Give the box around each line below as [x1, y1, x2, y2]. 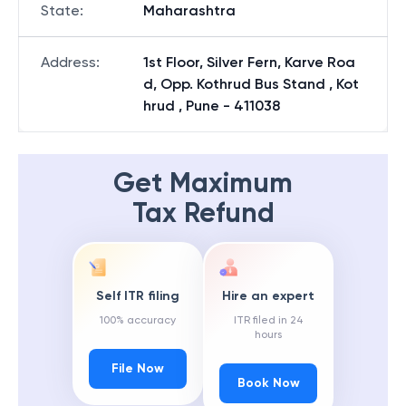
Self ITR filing [96, 288, 179, 304]
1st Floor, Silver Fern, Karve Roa [143, 53, 355, 71]
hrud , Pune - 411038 [143, 97, 280, 114]
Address [41, 53, 96, 71]
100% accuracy [100, 314, 176, 327]
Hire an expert [222, 288, 314, 304]
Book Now [237, 375, 300, 391]
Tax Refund [131, 197, 275, 229]
